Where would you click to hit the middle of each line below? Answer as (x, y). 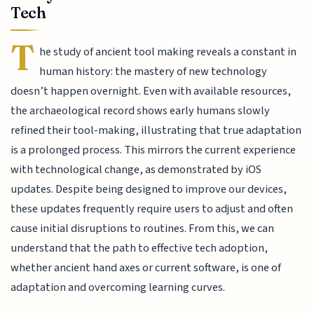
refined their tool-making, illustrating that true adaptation (156, 131)
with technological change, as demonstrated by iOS (136, 170)
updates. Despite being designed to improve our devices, (149, 190)
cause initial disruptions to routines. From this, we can (143, 229)
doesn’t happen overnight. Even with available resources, (151, 91)
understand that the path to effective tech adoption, (139, 248)
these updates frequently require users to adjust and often (152, 209)
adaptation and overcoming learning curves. (118, 288)
